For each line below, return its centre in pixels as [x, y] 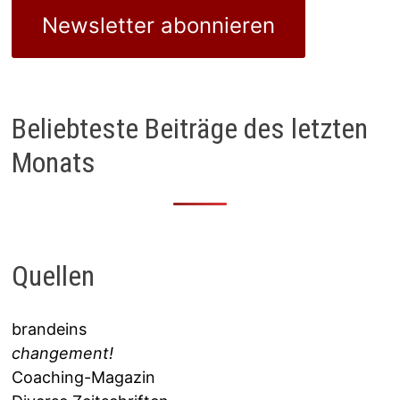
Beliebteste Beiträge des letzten [190, 128]
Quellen [54, 276]
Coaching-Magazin [84, 377]
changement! [63, 353]
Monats [54, 162]
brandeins [50, 329]
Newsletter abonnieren [159, 25]
